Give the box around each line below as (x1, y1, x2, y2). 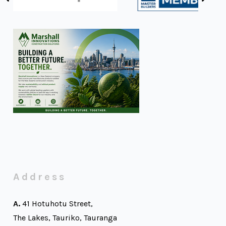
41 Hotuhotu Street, (20, 198, 93, 208)
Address (13, 171, 66, 183)
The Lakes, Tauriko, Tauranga (13, 212, 117, 222)
